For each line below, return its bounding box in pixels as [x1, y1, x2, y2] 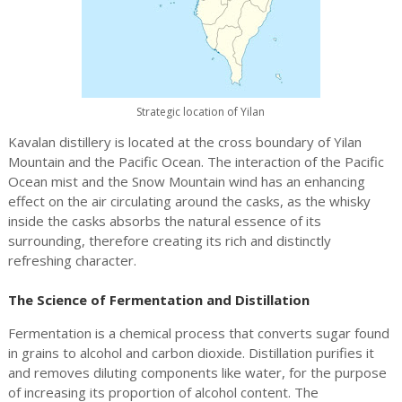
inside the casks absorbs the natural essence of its [7, 212, 321, 230]
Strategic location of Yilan [136, 103, 266, 119]
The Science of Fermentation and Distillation [7, 291, 310, 309]
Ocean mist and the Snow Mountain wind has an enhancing [7, 172, 365, 190]
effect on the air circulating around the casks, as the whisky [7, 192, 371, 210]
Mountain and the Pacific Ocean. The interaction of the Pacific [7, 153, 384, 170]
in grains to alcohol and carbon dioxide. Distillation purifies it [7, 344, 374, 362]
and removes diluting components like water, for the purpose [7, 363, 387, 381]
